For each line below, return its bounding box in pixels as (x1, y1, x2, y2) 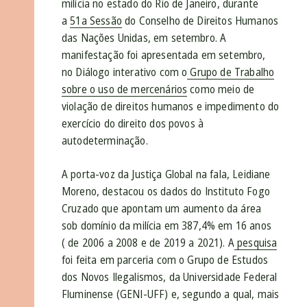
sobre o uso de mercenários (62, 82, 188, 97)
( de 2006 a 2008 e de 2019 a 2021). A (62, 235, 234, 251)
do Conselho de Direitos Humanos (121, 13, 279, 29)
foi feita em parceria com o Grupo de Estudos (62, 252, 269, 268)
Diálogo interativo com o (75, 64, 188, 80)
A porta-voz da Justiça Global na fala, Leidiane (62, 167, 271, 182)
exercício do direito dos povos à (62, 116, 204, 132)
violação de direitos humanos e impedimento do (62, 99, 280, 114)
